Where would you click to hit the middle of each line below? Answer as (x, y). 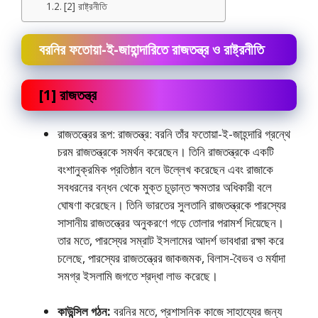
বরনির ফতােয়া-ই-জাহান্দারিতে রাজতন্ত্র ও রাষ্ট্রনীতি (152, 49)
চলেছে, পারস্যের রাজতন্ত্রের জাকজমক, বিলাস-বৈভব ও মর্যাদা (171, 258)
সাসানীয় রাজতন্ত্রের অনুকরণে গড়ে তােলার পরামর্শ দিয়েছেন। (171, 222)
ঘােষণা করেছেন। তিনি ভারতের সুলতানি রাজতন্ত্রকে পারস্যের (172, 204)
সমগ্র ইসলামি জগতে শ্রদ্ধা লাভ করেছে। (138, 275)
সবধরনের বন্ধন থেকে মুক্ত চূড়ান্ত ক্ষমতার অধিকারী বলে (165, 187)
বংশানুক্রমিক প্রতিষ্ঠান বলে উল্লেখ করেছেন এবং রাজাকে (165, 169)
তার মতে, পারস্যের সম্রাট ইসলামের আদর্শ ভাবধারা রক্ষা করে (171, 240)
